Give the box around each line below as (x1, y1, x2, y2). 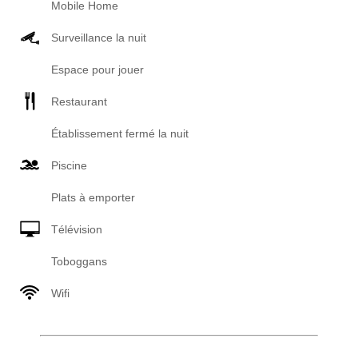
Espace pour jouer (51, 63, 144, 76)
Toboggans (51, 255, 107, 268)
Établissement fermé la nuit (51, 127, 189, 140)
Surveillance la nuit (51, 31, 146, 44)
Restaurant (51, 95, 107, 108)
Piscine (51, 159, 87, 172)
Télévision (51, 223, 102, 236)
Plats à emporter (51, 191, 135, 204)
